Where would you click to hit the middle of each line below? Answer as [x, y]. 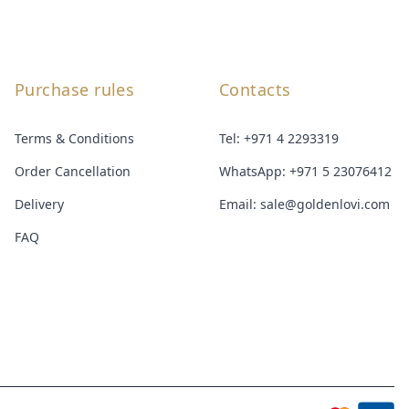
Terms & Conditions [74, 138]
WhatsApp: [254, 171]
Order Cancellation [73, 171]
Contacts [255, 89]
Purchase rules [75, 89]
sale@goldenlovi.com [325, 204]
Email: [240, 204]
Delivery [39, 204]
